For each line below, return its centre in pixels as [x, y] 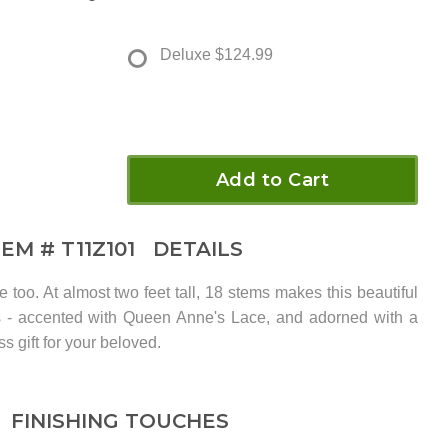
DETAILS [192, 249]
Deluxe [185, 55]
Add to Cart [272, 180]
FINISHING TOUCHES [119, 421]
